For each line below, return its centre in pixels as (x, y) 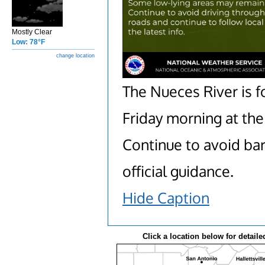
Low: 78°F (28, 42)
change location (75, 56)
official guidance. (178, 171)
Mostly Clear (32, 32)
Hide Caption (166, 197)
